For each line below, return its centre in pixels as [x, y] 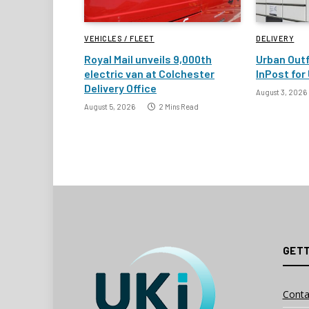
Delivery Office [120, 88]
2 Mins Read [179, 106]
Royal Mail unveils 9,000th [148, 59]
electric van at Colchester [149, 73]
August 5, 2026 [110, 106]
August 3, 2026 [281, 92]
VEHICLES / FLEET [119, 38]
